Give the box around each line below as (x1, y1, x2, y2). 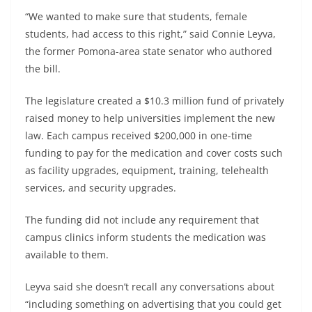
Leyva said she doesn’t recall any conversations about (25, 279, 274, 293)
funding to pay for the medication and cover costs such (25, 146, 283, 159)
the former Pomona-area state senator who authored (25, 44, 272, 58)
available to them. (25, 247, 109, 261)
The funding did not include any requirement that (25, 212, 259, 226)
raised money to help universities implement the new (25, 111, 275, 125)
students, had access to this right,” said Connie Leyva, (25, 26, 276, 40)
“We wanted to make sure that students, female (25, 9, 247, 23)
